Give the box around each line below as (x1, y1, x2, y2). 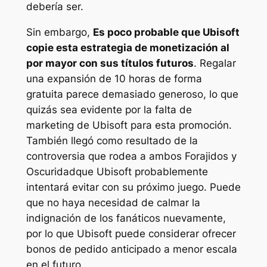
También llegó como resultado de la (26, 135, 198, 147)
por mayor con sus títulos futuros (26, 57, 194, 70)
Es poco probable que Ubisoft (92, 26, 240, 39)
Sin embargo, (26, 26, 93, 39)
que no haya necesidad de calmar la (26, 197, 200, 209)
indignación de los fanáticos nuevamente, (26, 212, 226, 225)
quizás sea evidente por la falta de (26, 104, 192, 116)
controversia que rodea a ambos (26, 150, 185, 163)
